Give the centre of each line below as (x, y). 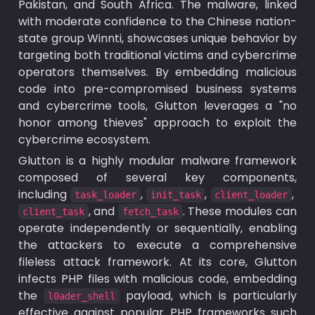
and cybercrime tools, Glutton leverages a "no (157, 106)
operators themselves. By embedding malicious (157, 72)
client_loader (251, 195)
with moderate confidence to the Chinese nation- (157, 21)
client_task (53, 212)
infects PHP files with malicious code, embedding (157, 279)
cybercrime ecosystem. (84, 140)
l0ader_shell (82, 296)
